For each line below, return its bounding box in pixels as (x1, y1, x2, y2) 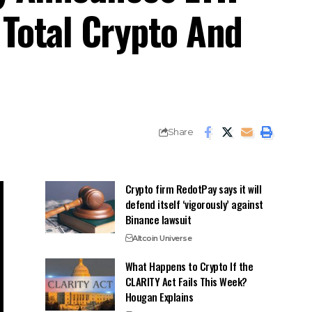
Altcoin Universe (132, 233, 192, 243)
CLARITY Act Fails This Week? (125, 273, 247, 289)
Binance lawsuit (125, 211, 192, 227)
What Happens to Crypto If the (125, 258, 253, 274)
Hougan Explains (125, 288, 194, 304)
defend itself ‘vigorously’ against (125, 196, 263, 212)
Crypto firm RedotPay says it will (125, 180, 262, 196)
